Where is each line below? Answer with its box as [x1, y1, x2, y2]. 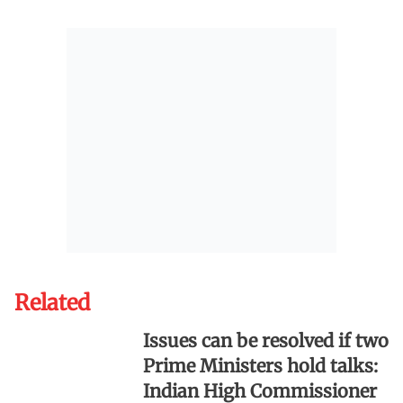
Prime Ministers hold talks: [142, 354, 378, 377]
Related [14, 288, 90, 317]
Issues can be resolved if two [142, 328, 389, 352]
